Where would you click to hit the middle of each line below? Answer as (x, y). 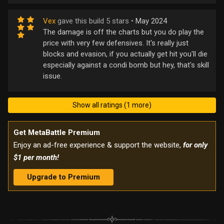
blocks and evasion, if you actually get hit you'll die (125, 54)
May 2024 (151, 21)
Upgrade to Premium (63, 177)
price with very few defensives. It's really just (116, 43)
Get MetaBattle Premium (57, 132)
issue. (52, 76)
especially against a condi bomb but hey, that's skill (126, 65)
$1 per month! (36, 157)
